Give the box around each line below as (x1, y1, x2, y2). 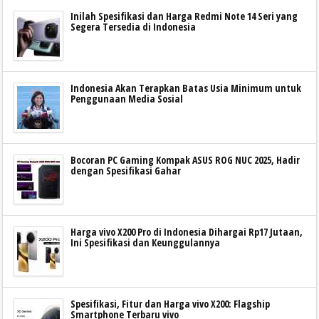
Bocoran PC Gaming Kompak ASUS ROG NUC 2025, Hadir (70, 152, 300, 167)
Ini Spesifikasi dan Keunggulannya (70, 235, 220, 249)
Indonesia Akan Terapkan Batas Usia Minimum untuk (70, 80, 301, 95)
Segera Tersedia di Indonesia (70, 19, 196, 33)
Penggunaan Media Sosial (70, 91, 183, 105)
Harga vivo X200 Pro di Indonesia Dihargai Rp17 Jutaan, (70, 224, 303, 239)
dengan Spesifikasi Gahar (70, 163, 181, 177)
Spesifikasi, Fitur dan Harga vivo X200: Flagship (70, 296, 270, 310)
